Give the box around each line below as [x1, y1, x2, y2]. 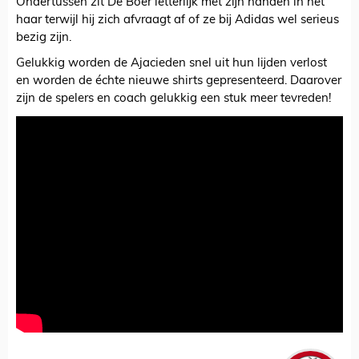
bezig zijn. [16, 31, 71, 44]
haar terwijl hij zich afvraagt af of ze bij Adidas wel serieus [16, 14, 339, 26]
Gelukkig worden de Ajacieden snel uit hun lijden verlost [16, 57, 327, 70]
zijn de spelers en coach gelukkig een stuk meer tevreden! [16, 92, 331, 105]
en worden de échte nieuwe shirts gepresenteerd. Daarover [16, 75, 341, 87]
